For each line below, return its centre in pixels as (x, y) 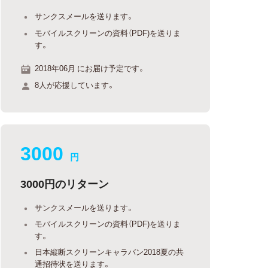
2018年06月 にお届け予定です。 (90, 68)
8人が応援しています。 (75, 84)
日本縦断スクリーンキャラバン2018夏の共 (109, 251)
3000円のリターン (65, 183)
